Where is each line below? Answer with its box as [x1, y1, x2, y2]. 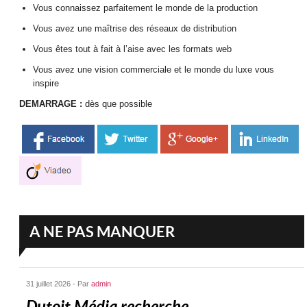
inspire [33, 78, 60, 89]
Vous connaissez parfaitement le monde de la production [33, 3, 258, 14]
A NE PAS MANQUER [29, 223, 175, 241]
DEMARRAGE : [19, 99, 83, 110]
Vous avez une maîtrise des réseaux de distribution [33, 23, 237, 34]
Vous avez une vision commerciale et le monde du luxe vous [33, 64, 275, 75]
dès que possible [82, 99, 153, 110]
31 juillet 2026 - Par [26, 280, 92, 288]
